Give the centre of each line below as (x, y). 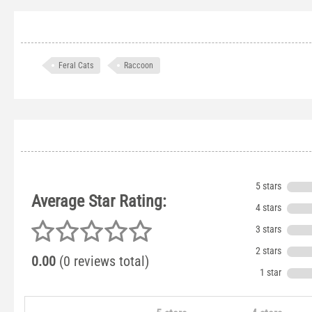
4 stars (269, 208)
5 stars (269, 186)
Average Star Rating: (99, 201)
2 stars (269, 251)
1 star (271, 273)
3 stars (269, 229)
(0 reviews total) (102, 261)
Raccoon (139, 65)
